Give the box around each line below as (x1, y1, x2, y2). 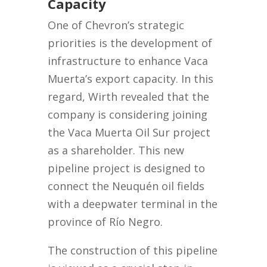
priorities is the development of (48, 36, 213, 51)
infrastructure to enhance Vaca (48, 54, 209, 69)
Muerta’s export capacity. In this (48, 72, 214, 86)
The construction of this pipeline (48, 243, 218, 258)
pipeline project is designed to (48, 161, 206, 176)
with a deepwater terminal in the (48, 197, 218, 212)
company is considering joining (48, 107, 208, 122)
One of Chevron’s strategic (48, 18, 185, 33)
